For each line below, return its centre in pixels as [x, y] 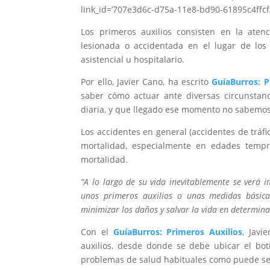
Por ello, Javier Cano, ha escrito [146, 82]
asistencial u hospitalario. [133, 60]
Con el [97, 232]
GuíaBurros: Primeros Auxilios [177, 232]
